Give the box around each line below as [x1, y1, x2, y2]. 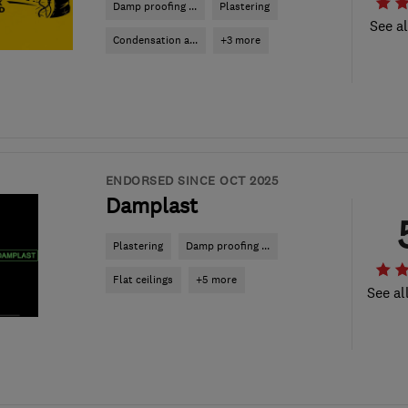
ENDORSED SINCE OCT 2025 [105, 172, 279, 189]
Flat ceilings [113, 272, 173, 287]
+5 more [196, 272, 237, 287]
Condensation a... [113, 33, 198, 47]
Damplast [105, 193, 198, 219]
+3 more [220, 33, 260, 47]
